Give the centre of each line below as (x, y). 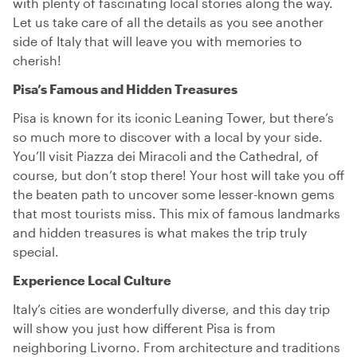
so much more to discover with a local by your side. (168, 137)
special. (36, 251)
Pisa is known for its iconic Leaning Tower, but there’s (173, 118)
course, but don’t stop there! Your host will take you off (178, 175)
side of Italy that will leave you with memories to (157, 41)
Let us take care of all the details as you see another (168, 22)
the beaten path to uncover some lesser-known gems (174, 194)
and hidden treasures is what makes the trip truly (160, 232)
